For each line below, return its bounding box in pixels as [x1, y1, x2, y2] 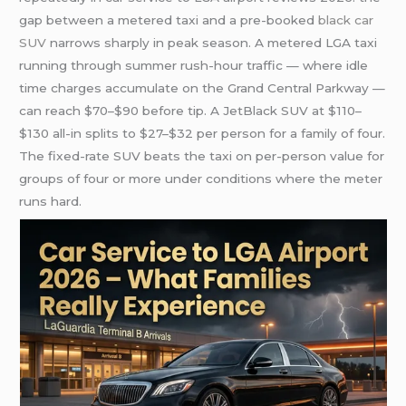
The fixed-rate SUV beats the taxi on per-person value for [19, 149, 385, 164]
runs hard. [19, 194, 82, 209]
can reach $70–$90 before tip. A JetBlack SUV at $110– [19, 103, 362, 119]
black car [318, 13, 374, 28]
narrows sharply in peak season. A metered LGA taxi [46, 35, 378, 51]
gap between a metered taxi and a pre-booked [19, 13, 319, 28]
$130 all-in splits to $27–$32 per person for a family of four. [19, 126, 386, 141]
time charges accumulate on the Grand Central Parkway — [19, 81, 386, 96]
